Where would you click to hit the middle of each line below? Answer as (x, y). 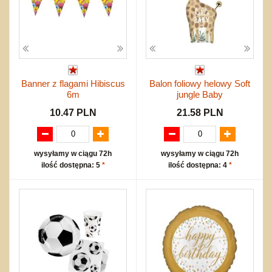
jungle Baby (200, 94)
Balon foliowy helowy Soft (200, 83)
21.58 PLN (200, 112)
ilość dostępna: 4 (198, 165)
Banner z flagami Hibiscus (73, 83)
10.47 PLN (73, 112)
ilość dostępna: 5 (71, 165)
